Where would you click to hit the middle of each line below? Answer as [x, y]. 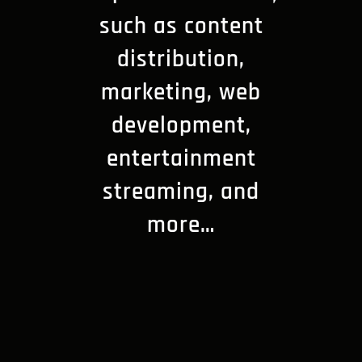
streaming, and [181, 193]
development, [181, 127]
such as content [181, 27]
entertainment [181, 160]
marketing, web [181, 94]
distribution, [181, 61]
